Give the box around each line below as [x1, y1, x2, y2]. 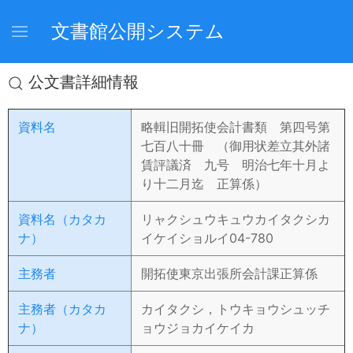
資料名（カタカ [18, 211, 106, 227]
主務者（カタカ [18, 301, 106, 317]
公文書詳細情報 [24, 72, 139, 91]
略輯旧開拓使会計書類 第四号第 [141, 119, 330, 135]
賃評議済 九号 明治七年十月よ [141, 157, 330, 173]
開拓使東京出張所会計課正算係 [141, 266, 318, 281]
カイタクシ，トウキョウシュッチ [141, 301, 330, 317]
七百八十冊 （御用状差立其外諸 [141, 138, 330, 154]
